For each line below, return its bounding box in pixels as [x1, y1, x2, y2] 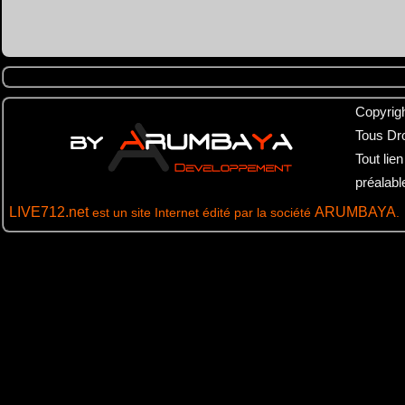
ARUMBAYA [315, 203, 396, 220]
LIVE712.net [5, 203, 89, 220]
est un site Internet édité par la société [89, 204, 315, 220]
